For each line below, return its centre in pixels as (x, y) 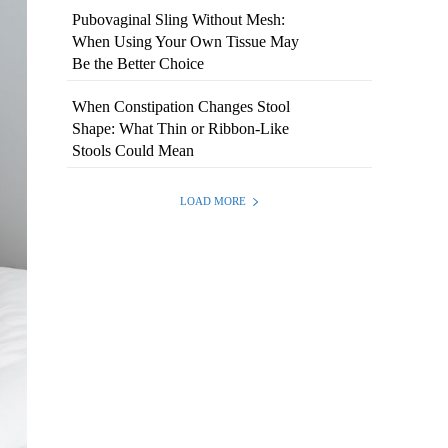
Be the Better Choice (138, 64)
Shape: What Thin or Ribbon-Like (181, 129)
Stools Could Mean (133, 151)
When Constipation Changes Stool (181, 107)
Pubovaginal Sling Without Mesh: (179, 20)
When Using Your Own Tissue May (186, 42)
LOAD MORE (212, 201)
